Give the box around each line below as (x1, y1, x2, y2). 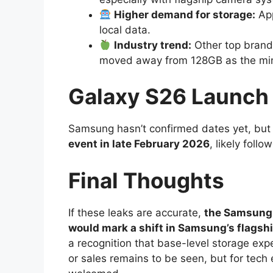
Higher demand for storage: (114, 8, 256, 21)
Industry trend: (114, 38, 192, 51)
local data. (99, 23, 151, 36)
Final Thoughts (68, 167, 224, 193)
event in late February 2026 (68, 138, 210, 151)
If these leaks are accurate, (68, 206, 204, 219)
